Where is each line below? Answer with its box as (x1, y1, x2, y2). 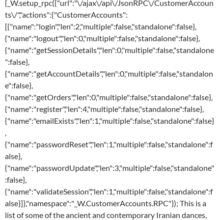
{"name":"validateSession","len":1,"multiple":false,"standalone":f (5, 187, 213, 196)
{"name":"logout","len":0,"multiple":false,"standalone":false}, (5, 33, 200, 43)
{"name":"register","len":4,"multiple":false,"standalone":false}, (5, 104, 204, 114)
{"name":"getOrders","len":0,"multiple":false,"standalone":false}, (5, 92, 213, 102)
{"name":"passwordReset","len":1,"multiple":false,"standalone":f (5, 139, 213, 149)
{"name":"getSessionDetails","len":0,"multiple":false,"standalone (5, 45, 214, 55)
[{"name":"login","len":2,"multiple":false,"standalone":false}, (5, 22, 196, 31)
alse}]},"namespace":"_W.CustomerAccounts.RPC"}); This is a (5, 198, 206, 208)
